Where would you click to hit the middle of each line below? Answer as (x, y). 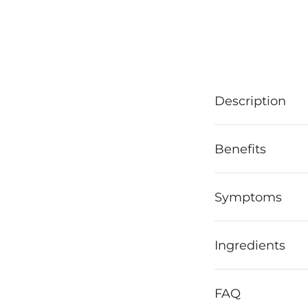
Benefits (240, 148)
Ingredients (250, 245)
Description (250, 100)
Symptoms (248, 197)
